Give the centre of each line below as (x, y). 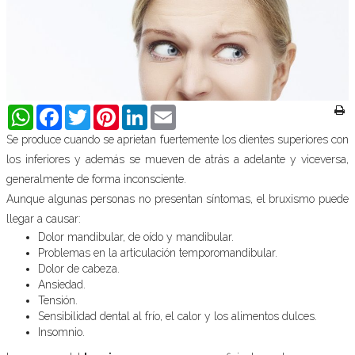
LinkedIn (168, 111)
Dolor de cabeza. (79, 269)
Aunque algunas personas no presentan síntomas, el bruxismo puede (177, 199)
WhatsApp (59, 111)
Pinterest (140, 111)
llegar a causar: (44, 219)
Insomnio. (61, 332)
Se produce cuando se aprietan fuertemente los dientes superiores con (177, 139)
